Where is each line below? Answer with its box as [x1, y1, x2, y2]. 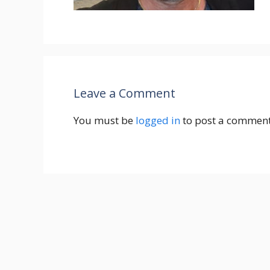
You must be [74, 113, 136, 127]
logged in [136, 113, 180, 127]
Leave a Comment [74, 85, 175, 101]
